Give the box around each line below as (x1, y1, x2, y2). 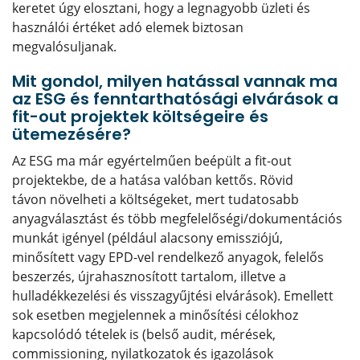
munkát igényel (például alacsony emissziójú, (12, 229, 283, 247)
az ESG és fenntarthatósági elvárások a (12, 88, 338, 110)
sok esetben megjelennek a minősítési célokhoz (12, 306, 298, 324)
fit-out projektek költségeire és (12, 105, 268, 128)
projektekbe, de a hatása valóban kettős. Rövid (12, 171, 293, 189)
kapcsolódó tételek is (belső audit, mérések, (12, 325, 276, 343)
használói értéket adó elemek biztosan (12, 18, 243, 36)
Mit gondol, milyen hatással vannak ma (12, 70, 337, 92)
